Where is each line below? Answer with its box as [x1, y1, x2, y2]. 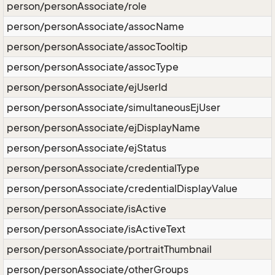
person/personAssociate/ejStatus [7, 142, 166, 154]
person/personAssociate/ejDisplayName [7, 122, 200, 134]
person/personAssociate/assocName [7, 20, 184, 33]
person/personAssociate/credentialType [7, 162, 199, 174]
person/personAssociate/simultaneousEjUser [7, 101, 220, 114]
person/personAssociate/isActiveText [7, 223, 185, 235]
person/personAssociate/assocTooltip [7, 41, 188, 53]
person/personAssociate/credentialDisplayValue [7, 182, 238, 195]
